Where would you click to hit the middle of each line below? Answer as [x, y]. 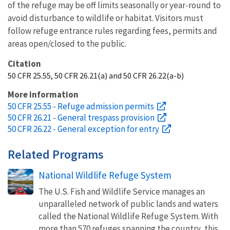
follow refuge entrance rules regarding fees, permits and [112, 31]
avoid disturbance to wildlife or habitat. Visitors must [106, 18]
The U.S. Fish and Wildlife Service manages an [122, 191]
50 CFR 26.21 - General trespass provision [81, 118]
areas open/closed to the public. [67, 44]
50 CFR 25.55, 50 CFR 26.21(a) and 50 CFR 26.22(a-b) [96, 75]
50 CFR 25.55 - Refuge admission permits [81, 106]
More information [43, 94]
